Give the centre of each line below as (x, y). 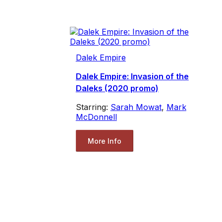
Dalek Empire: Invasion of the (132, 77)
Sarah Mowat (136, 107)
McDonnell (96, 117)
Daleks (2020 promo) (117, 88)
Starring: (93, 107)
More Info (104, 141)
